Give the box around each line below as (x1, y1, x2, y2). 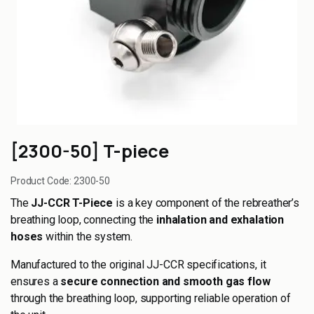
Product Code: (11, 175, 74, 186)
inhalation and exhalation (156, 213, 285, 226)
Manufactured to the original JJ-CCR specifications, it (11, 258, 266, 271)
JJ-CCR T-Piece (31, 196, 114, 210)
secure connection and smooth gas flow (60, 275, 271, 288)
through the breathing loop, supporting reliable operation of (11, 292, 291, 305)
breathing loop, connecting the (11, 213, 157, 226)
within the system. (43, 230, 133, 243)
